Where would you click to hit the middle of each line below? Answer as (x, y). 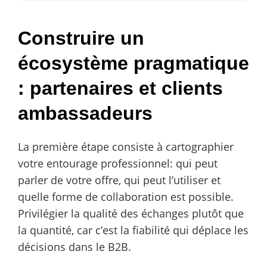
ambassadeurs (85, 113)
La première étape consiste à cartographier (126, 146)
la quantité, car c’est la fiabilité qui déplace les (133, 230)
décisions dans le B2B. (74, 246)
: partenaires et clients (120, 88)
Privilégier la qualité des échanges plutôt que (131, 213)
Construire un (81, 38)
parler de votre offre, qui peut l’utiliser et (119, 180)
